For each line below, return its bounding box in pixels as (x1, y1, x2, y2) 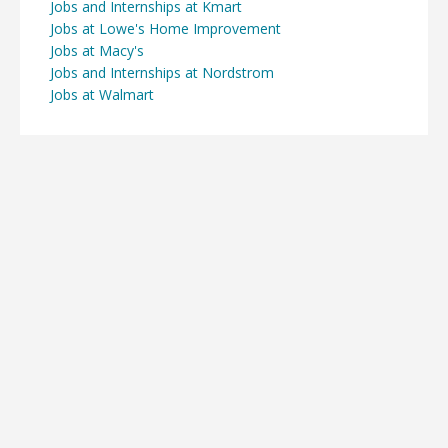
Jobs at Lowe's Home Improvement (50, 18, 281, 38)
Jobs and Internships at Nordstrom (50, 62, 274, 82)
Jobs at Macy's (50, 40, 144, 60)
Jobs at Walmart (50, 84, 154, 104)
